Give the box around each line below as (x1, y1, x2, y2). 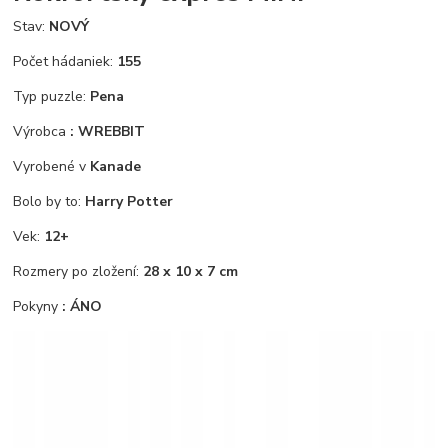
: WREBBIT (70, 122, 146, 142)
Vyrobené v (13, 157, 91, 177)
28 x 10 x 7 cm (143, 262, 239, 282)
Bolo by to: (13, 192, 86, 212)
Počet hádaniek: (13, 52, 118, 72)
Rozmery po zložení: (13, 262, 144, 282)
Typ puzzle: (13, 87, 91, 107)
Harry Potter (85, 192, 174, 212)
